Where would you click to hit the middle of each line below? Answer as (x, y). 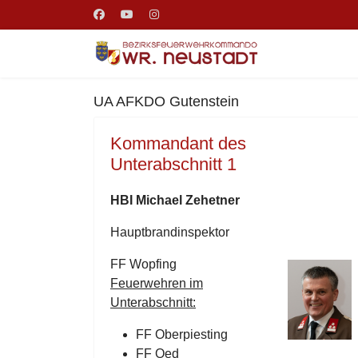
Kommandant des (178, 143)
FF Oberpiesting (182, 334)
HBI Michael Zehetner (175, 200)
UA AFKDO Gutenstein (166, 101)
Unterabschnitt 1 (173, 164)
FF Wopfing (143, 264)
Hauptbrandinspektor (170, 232)
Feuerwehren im (157, 283)
